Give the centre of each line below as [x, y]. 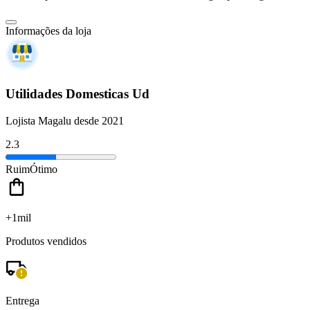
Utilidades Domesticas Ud [77, 93]
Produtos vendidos [46, 241]
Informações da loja [48, 31]
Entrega [22, 300]
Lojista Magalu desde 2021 [65, 120]
